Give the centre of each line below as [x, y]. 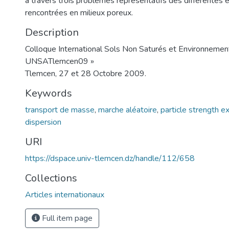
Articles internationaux [65, 195]
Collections [51, 178]
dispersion [43, 122]
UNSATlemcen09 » [60, 61]
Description [52, 32]
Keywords [49, 93]
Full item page [66, 218]
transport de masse [60, 110]
